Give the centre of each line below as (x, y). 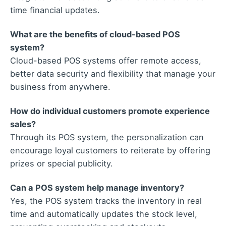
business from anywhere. (60, 87)
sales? (23, 124)
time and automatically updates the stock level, (104, 214)
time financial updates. (55, 10)
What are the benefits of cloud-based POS (95, 35)
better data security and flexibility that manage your (113, 74)
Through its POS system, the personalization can (107, 137)
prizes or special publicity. (62, 164)
